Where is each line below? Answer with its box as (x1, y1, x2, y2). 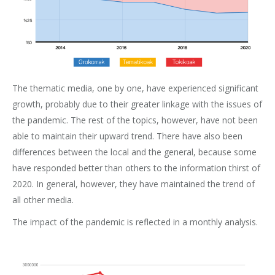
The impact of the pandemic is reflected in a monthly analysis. (12, 216, 258, 228)
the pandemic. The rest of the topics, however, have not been (12, 114, 258, 126)
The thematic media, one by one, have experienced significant (12, 82, 258, 95)
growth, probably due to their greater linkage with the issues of (12, 98, 262, 110)
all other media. (12, 194, 74, 206)
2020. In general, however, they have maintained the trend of (12, 178, 255, 190)
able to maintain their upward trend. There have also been (12, 130, 242, 142)
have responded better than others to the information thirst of (12, 162, 260, 174)
